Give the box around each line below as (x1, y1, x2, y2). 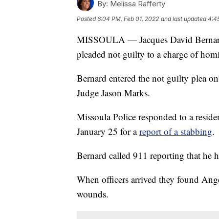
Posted (77, 15, 97, 22)
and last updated (161, 15, 206, 22)
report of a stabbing (139, 125, 212, 137)
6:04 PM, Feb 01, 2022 (97, 15, 159, 22)
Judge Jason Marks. (77, 86, 150, 99)
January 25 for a (77, 125, 139, 137)
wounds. (77, 187, 109, 200)
